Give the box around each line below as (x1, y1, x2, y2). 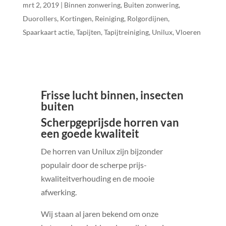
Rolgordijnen (127, 14, 168, 23)
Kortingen (60, 14, 92, 23)
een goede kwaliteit (40, 126, 139, 140)
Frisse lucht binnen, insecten (40, 88, 184, 102)
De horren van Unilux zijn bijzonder (40, 146, 163, 156)
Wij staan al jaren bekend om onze (40, 208, 158, 218)
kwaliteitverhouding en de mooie (40, 173, 154, 183)
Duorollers (22, 14, 57, 23)
